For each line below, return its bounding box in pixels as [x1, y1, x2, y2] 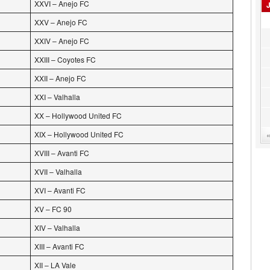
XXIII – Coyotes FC [34, 54, 96, 64]
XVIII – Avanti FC [34, 148, 89, 158]
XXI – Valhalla [34, 92, 80, 102]
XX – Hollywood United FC [34, 110, 122, 121]
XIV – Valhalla [34, 222, 80, 233]
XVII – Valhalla [34, 166, 82, 177]
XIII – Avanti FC [34, 241, 84, 251]
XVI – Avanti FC [34, 185, 86, 195]
